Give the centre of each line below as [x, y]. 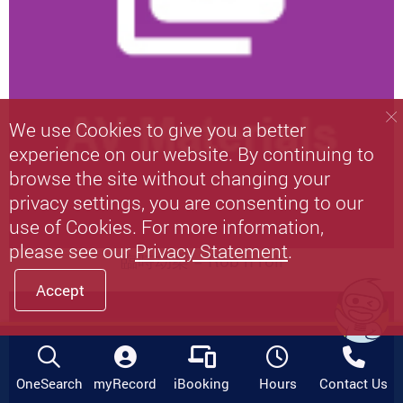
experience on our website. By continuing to [192, 154]
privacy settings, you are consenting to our [186, 203]
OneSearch [49, 383]
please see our [72, 251]
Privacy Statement [211, 251]
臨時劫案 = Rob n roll [201, 260]
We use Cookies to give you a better [157, 130]
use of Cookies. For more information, [166, 227]
